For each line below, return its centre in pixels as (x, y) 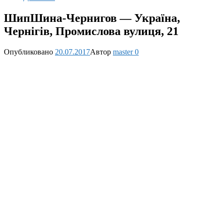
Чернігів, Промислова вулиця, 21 (91, 31)
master (123, 52)
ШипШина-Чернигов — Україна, (92, 18)
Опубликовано (28, 52)
